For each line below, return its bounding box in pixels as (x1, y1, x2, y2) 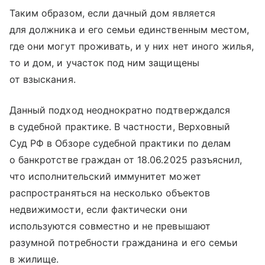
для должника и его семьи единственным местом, (9, 24, 250, 36)
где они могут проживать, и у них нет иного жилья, (9, 40, 254, 53)
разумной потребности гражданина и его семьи (9, 237, 238, 249)
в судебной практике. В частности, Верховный (9, 121, 231, 133)
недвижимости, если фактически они (9, 203, 188, 216)
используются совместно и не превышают (9, 220, 211, 232)
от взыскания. (9, 73, 76, 86)
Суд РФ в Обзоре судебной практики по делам (9, 137, 231, 150)
